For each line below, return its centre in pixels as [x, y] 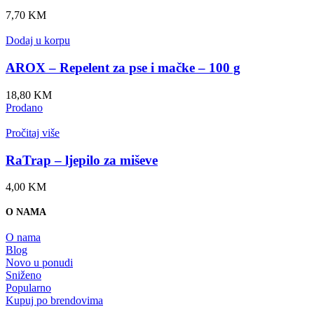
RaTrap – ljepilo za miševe [82, 160]
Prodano [24, 107]
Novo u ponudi [39, 262]
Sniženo [23, 275]
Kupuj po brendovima [54, 300]
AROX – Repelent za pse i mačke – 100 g [123, 68]
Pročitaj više [33, 132]
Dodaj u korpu [38, 41]
